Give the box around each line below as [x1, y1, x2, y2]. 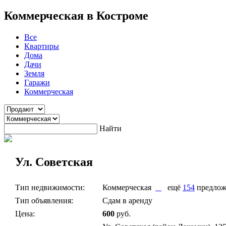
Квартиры [24, 41, 59, 50]
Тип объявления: [15, 196, 73, 205]
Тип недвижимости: [15, 183, 85, 192]
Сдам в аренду [102, 196, 152, 205]
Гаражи [24, 78, 50, 87]
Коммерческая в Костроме [4, 9, 148, 22]
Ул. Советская [15, 155, 93, 168]
